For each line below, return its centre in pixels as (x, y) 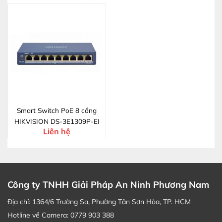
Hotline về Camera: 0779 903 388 (61, 215)
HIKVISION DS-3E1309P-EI (57, 121)
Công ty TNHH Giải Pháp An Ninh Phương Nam (108, 184)
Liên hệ (57, 132)
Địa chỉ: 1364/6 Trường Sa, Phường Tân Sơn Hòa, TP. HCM (99, 201)
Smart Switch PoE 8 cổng (57, 110)
